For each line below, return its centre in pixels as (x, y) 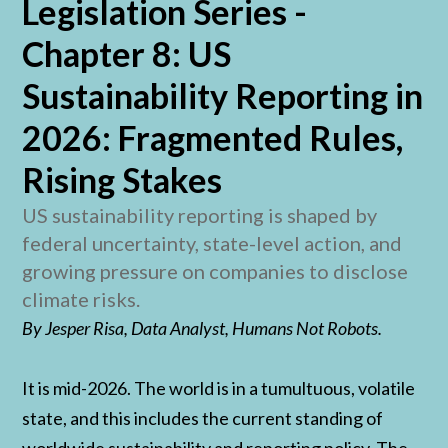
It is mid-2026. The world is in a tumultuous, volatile (219, 388)
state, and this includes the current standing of (203, 418)
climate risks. (81, 299)
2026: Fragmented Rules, (213, 138)
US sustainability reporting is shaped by (200, 215)
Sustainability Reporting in (223, 96)
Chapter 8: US (127, 54)
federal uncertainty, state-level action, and (212, 243)
